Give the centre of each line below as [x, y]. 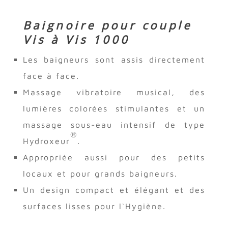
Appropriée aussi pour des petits [114, 157]
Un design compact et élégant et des [114, 190]
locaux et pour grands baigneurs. [100, 173]
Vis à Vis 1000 [76, 39]
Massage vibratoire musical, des [114, 92]
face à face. [51, 76]
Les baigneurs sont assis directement [114, 59]
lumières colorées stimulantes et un [114, 108]
